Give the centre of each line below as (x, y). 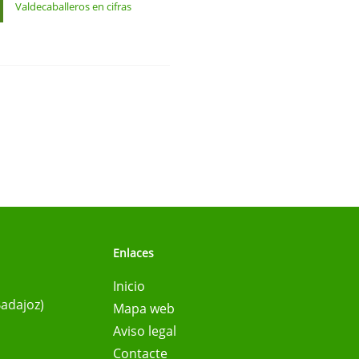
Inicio (129, 286)
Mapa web (144, 308)
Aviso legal (145, 331)
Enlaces (133, 252)
